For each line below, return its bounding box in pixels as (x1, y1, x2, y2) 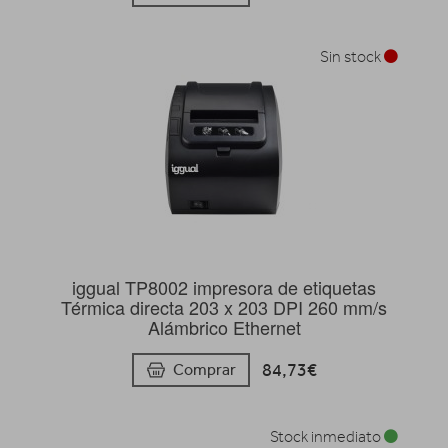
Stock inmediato (270, 427, 384, 446)
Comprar (172, 359, 236, 379)
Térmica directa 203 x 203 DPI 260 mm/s (61, 294, 387, 321)
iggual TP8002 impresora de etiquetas (72, 274, 376, 301)
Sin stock (320, 48, 384, 67)
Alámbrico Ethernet (147, 314, 301, 341)
